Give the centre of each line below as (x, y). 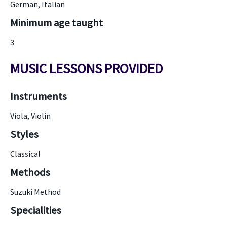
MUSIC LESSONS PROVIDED (86, 68)
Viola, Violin (30, 116)
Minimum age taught (56, 23)
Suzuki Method (35, 192)
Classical (25, 154)
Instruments (39, 96)
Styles (24, 134)
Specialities (36, 210)
